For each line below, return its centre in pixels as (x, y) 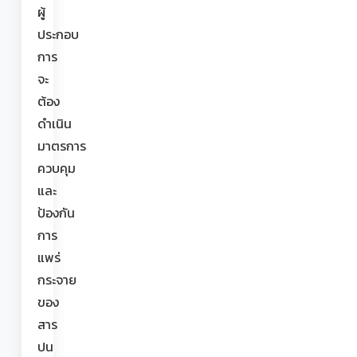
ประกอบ (58, 34)
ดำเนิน (55, 124)
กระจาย (57, 280)
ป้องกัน (56, 213)
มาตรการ (62, 146)
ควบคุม (57, 168)
